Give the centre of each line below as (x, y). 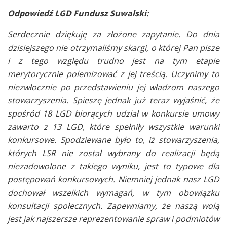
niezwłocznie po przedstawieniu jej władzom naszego (113, 87)
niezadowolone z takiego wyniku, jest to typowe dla (113, 166)
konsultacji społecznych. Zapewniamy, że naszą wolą (113, 205)
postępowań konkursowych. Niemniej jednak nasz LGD (113, 179)
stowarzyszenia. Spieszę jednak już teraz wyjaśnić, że (113, 100)
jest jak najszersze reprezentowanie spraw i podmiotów (113, 219)
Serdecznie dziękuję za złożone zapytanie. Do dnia (113, 34)
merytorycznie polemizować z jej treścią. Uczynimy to (113, 74)
